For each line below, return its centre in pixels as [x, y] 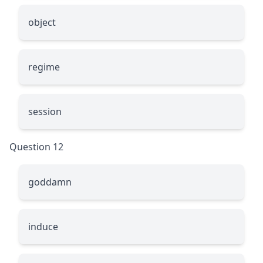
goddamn [50, 182]
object [42, 22]
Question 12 [36, 146]
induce [43, 226]
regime [44, 67]
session [45, 111]
